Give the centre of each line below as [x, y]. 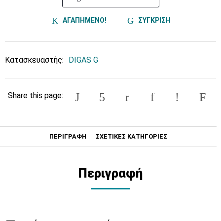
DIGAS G [83, 60]
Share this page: [35, 95]
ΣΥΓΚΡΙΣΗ [153, 20]
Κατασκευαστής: [34, 60]
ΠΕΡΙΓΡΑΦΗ [68, 136]
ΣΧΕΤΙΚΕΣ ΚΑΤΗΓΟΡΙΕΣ [131, 136]
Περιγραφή [110, 173]
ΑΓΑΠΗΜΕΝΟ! [84, 20]
